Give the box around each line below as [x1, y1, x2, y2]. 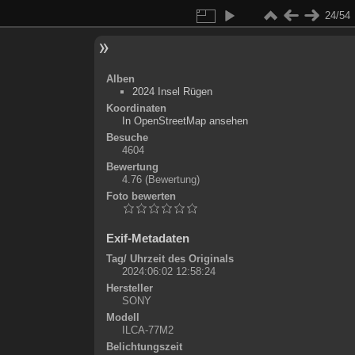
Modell [105, 311, 139, 323]
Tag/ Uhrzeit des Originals [105, 253, 234, 265]
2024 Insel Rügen [132, 86, 212, 97]
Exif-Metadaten [105, 231, 189, 245]
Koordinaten [105, 102, 166, 114]
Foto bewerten [105, 190, 176, 202]
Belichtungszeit [105, 341, 182, 353]
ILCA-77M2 [121, 324, 174, 336]
